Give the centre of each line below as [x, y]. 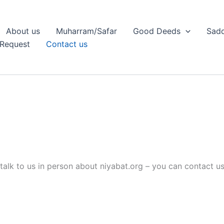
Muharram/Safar [86, 31]
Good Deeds [157, 31]
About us [23, 31]
